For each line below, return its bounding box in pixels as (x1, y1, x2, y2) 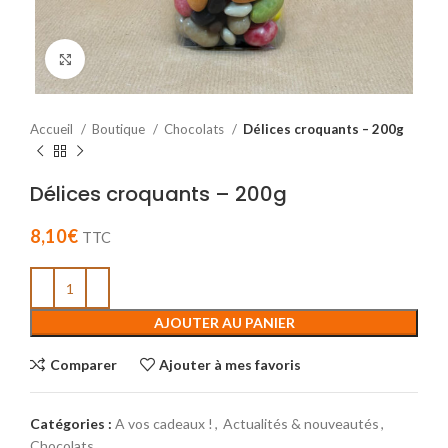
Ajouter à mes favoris (159, 355, 302, 373)
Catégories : (30, 415, 112, 433)
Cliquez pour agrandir (85, 51, 214, 67)
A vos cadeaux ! (115, 415, 213, 433)
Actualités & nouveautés (223, 415, 379, 433)
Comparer (49, 355, 117, 373)
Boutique (92, 121, 148, 138)
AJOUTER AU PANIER (153, 314, 295, 332)
